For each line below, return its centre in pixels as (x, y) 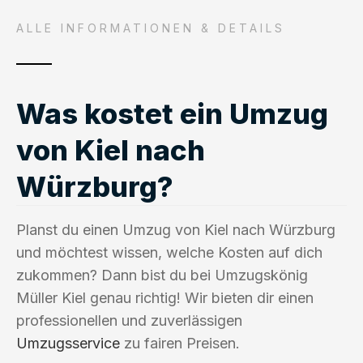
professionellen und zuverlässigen (129, 320)
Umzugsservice (68, 343)
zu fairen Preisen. (180, 343)
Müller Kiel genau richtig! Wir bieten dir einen (165, 297)
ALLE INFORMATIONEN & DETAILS (151, 28)
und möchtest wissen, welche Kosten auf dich (169, 252)
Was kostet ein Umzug (172, 113)
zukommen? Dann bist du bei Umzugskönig (162, 275)
